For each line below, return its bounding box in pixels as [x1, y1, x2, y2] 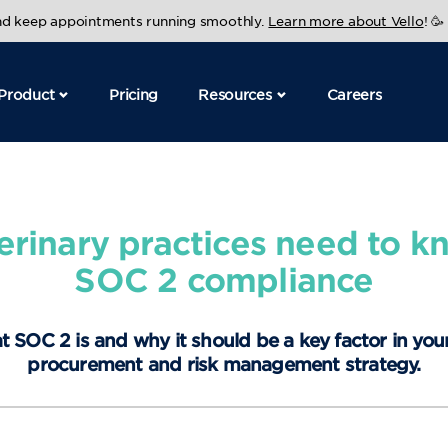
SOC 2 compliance [74, 261, 374, 298]
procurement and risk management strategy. [27, 353, 421, 375]
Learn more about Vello [268, 12, 424, 29]
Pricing [109, 85, 159, 103]
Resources [198, 85, 272, 103]
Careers [326, 85, 382, 103]
